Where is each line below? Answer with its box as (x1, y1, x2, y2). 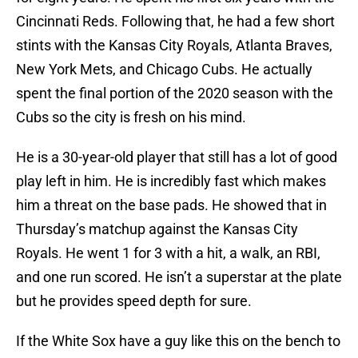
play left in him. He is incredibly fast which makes (16, 173, 326, 190)
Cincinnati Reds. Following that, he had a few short (16, 13, 335, 30)
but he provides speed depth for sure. (16, 292, 252, 310)
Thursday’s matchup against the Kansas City (16, 221, 298, 238)
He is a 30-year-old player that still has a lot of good (16, 149, 337, 166)
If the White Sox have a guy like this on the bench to (16, 332, 340, 350)
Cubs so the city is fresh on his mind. (16, 109, 246, 126)
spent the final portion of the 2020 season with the (16, 85, 333, 102)
